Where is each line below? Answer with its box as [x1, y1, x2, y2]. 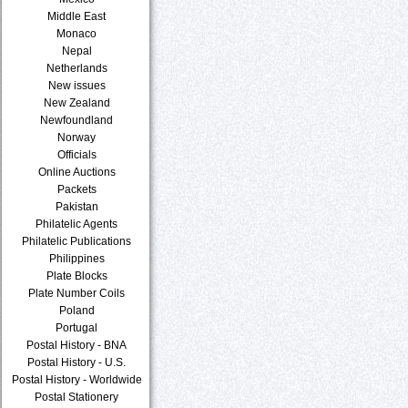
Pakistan [56, 200, 98, 212]
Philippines [49, 252, 105, 264]
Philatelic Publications [22, 235, 132, 247]
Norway [57, 131, 97, 143]
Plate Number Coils [28, 287, 126, 299]
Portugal [56, 321, 98, 333]
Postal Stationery [35, 391, 119, 403]
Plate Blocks [46, 270, 107, 281]
